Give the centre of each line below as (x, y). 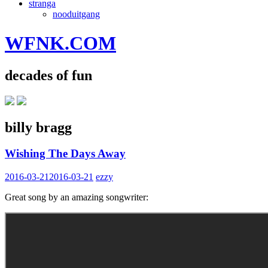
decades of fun (48, 75)
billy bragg (38, 127)
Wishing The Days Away (65, 154)
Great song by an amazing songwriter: (77, 197)
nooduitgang (76, 14)
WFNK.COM (60, 43)
